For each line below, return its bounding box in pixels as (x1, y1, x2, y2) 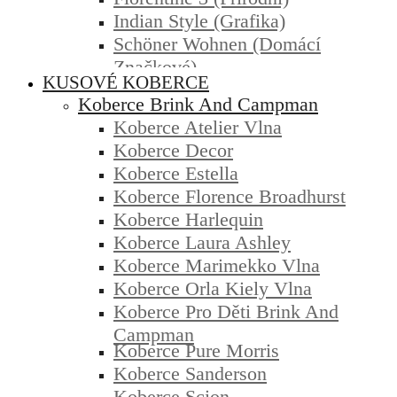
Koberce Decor (113, 138, 233, 161)
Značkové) (113, 55, 197, 71)
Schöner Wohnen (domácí (113, 32, 321, 55)
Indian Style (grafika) (113, 9, 285, 32)
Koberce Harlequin (113, 207, 263, 230)
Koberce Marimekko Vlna (113, 253, 320, 276)
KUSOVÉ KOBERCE (43, 71, 209, 92)
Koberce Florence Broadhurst (113, 184, 346, 207)
